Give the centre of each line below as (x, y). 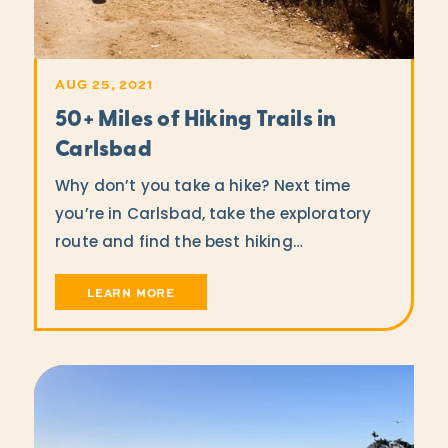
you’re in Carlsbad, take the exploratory (213, 216)
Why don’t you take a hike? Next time (203, 188)
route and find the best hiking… (179, 244)
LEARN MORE (131, 291)
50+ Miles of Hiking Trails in (196, 121)
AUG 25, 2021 (104, 84)
